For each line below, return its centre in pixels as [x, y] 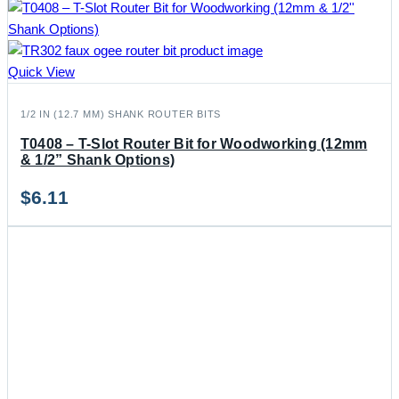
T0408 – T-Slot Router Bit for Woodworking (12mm [194, 143]
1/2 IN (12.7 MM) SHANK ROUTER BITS [121, 114]
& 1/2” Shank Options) [98, 159]
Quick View [41, 71]
